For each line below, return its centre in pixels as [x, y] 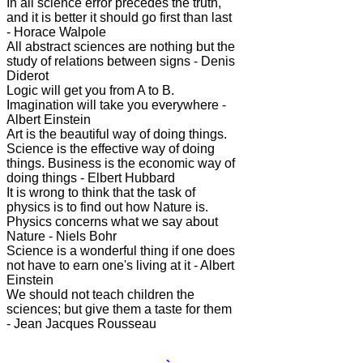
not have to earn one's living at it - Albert [120, 265]
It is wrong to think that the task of [101, 192]
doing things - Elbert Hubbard [91, 177]
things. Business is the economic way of [121, 163]
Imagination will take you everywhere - [116, 105]
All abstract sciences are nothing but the [121, 46]
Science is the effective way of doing [111, 148]
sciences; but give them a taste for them [119, 309]
